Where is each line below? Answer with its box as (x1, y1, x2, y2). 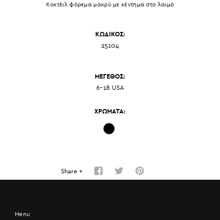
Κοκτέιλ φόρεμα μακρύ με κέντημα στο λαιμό (46, 1, 174, 7)
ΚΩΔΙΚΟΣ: (95, 31, 125, 38)
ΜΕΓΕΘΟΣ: (95, 74, 125, 80)
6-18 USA (96, 85, 124, 91)
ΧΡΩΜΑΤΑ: (94, 109, 126, 115)
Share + (61, 168, 84, 175)
